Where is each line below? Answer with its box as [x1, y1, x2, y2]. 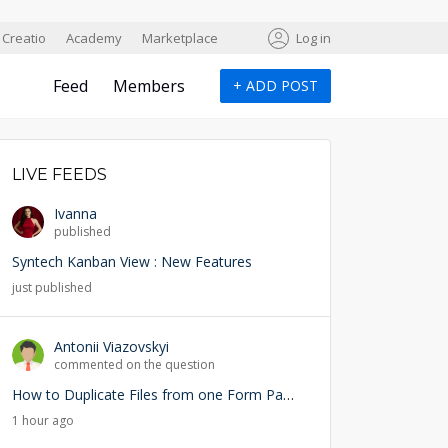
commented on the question [54, 356, 215, 373]
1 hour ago [12, 412, 74, 429]
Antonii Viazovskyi [54, 337, 169, 356]
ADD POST [242, 76, 318, 95]
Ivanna [54, 204, 97, 223]
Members [113, 75, 185, 97]
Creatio [2, 29, 46, 47]
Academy [66, 29, 122, 47]
